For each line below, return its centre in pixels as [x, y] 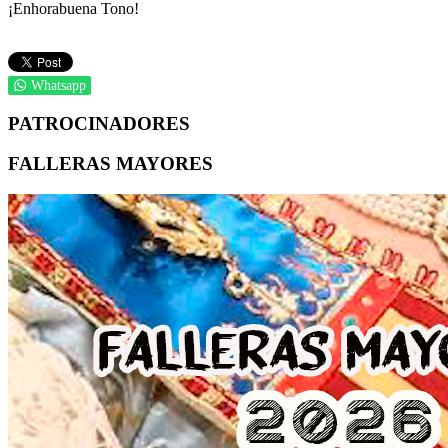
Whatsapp [58, 85]
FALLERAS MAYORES [110, 164]
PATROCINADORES [99, 123]
